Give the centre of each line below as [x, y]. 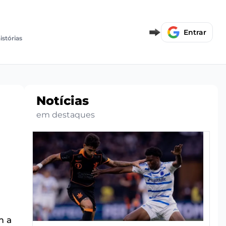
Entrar [195, 32]
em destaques [66, 115]
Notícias [63, 101]
